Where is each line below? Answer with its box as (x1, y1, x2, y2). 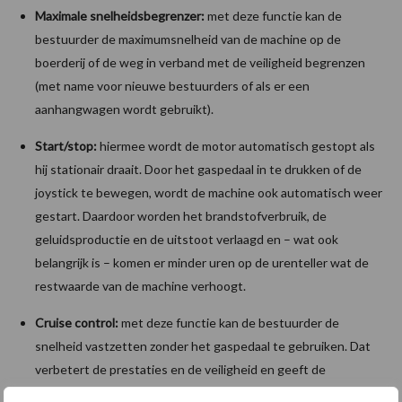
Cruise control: (35, 314, 121, 330)
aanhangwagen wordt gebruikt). (35, 100, 214, 117)
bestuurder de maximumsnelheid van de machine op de (35, 31, 341, 47)
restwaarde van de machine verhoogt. (35, 277, 249, 293)
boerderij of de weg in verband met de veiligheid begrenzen (35, 54, 365, 70)
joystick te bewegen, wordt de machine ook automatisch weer (35, 184, 382, 200)
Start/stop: (35, 137, 97, 153)
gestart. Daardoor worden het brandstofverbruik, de (35, 207, 327, 223)
